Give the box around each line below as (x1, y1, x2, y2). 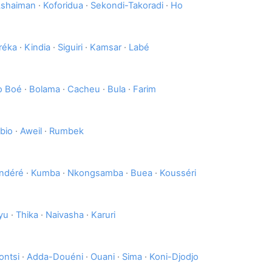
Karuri (91, 209, 115, 221)
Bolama (29, 84, 60, 95)
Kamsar (90, 42, 121, 53)
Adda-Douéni (27, 251, 83, 263)
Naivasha (46, 209, 84, 221)
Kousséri (160, 168, 196, 179)
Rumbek (49, 126, 84, 137)
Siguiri (58, 42, 83, 53)
